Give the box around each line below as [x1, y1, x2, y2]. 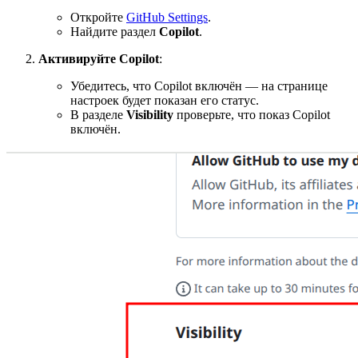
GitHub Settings [126, 10, 208, 24]
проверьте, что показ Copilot [173, 107, 330, 121]
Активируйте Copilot [38, 51, 159, 66]
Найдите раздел [70, 24, 159, 38]
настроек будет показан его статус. [70, 93, 259, 107]
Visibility [126, 107, 173, 121]
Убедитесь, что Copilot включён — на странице [70, 78, 328, 93]
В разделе [70, 107, 126, 121]
